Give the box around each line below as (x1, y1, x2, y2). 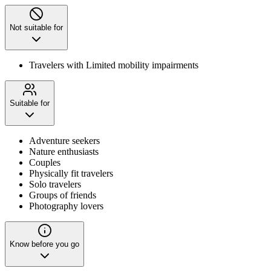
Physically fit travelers (29, 168, 113, 178)
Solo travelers (29, 178, 81, 189)
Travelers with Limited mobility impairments (29, 59, 198, 70)
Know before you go (10, 239, 79, 249)
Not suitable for (10, 22, 63, 32)
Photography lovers (29, 200, 103, 211)
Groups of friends (29, 189, 96, 200)
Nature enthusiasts (29, 146, 99, 157)
